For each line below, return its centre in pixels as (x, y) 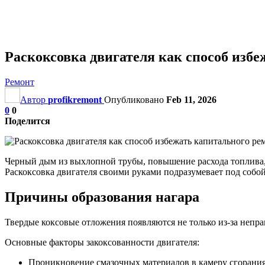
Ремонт (20, 82)
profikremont (75, 99)
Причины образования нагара (102, 197)
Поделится (28, 121)
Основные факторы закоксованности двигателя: (102, 242)
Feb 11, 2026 (191, 99)
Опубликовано (135, 99)
